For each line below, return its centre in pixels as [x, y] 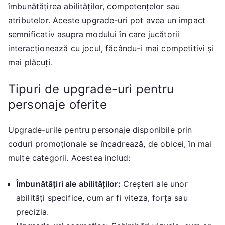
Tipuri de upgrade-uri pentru [91, 89]
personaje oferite [58, 105]
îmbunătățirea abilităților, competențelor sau [94, 6]
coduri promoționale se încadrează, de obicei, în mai [110, 144]
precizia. [33, 212]
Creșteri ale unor [154, 184]
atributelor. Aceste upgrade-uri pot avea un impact [107, 20]
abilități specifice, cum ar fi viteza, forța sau [102, 198]
